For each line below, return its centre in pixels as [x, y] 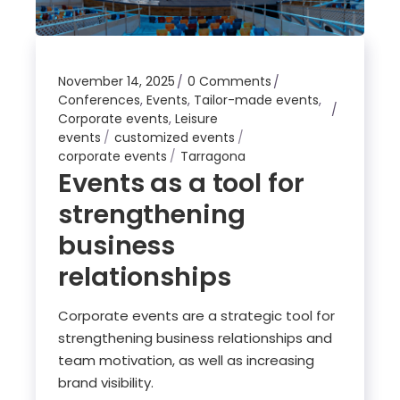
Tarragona [213, 157]
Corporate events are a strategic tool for [197, 316]
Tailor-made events [257, 100]
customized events [175, 138]
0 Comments [230, 82]
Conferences [100, 100]
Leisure [197, 119]
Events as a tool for [181, 183]
